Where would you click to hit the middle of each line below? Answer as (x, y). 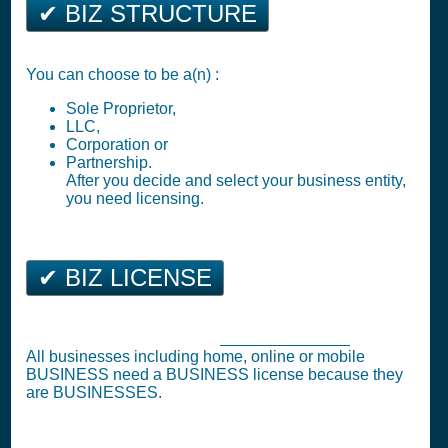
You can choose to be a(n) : (122, 74)
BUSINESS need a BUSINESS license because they (214, 374)
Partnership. (109, 162)
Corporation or (117, 144)
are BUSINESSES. (94, 392)
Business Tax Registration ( (123, 338)
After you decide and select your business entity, (236, 180)
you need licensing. (135, 198)
